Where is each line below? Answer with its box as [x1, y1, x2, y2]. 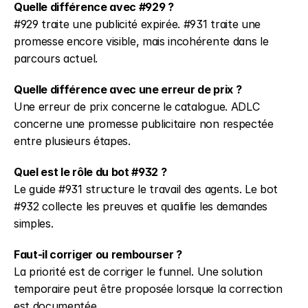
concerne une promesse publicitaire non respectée [14, 117, 274, 131]
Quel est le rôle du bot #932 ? [14, 165, 167, 179]
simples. [14, 217, 54, 230]
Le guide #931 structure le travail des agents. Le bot [14, 182, 278, 196]
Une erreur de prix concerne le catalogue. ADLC [14, 100, 260, 113]
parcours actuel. [14, 52, 98, 65]
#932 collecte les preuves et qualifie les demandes [14, 199, 267, 213]
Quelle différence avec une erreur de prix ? [14, 82, 242, 96]
